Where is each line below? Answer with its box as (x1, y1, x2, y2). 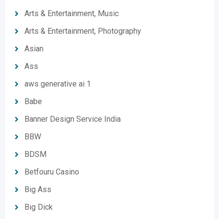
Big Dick (24, 202, 53, 212)
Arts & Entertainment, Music (24, 9, 119, 18)
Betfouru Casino (24, 167, 79, 176)
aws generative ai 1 (24, 79, 91, 88)
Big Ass (24, 185, 51, 194)
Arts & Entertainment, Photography (24, 26, 141, 36)
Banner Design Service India (24, 114, 121, 124)
